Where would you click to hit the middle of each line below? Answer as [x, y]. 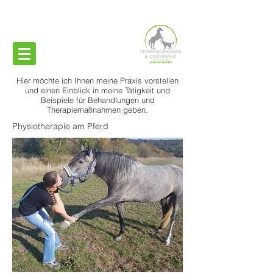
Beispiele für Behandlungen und [97, 100]
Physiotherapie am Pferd [60, 126]
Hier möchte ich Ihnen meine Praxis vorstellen [97, 80]
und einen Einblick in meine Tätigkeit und [97, 90]
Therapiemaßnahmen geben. [97, 110]
